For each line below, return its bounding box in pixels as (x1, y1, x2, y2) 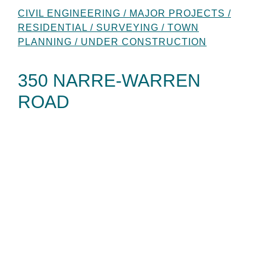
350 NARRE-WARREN (18, 70, 201, 90)
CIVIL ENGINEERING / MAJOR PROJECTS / (18, 8, 231, 18)
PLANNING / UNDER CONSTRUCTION (18, 36, 207, 47)
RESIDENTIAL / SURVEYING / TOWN (18, 22, 199, 33)
